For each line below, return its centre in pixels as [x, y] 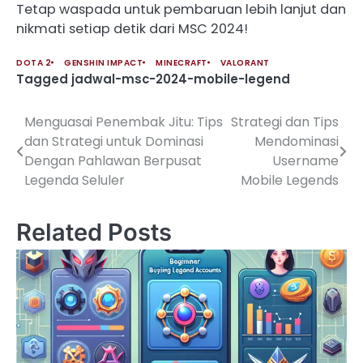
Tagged [44, 79]
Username [305, 160]
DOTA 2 [34, 62]
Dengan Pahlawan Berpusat [113, 160]
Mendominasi [297, 141]
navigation [66, 155]
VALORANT [245, 62]
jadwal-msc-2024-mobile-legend [181, 79]
